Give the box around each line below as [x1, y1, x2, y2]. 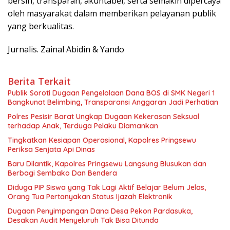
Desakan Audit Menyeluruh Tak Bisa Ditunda [8, 216, 159, 225]
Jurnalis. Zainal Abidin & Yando [8, 44, 124, 55]
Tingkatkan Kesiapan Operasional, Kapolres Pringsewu [8, 136, 196, 145]
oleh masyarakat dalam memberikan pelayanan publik [8, 8, 216, 19]
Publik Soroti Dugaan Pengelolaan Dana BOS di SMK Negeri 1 [8, 88, 215, 98]
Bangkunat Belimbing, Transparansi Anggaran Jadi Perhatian [8, 98, 218, 107]
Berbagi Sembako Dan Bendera [8, 168, 117, 178]
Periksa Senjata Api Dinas [8, 145, 95, 154]
